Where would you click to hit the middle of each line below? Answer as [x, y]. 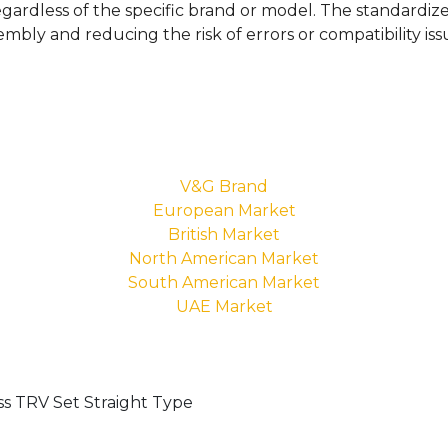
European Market [224, 210]
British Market [224, 234]
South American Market [224, 282]
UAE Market [224, 306]
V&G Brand [224, 186]
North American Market [224, 258]
